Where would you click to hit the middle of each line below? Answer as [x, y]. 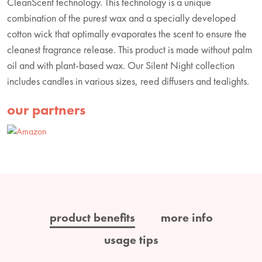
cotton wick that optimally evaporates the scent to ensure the [127, 33]
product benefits [92, 217]
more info [187, 217]
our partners [46, 109]
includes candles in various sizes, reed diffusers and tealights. [128, 81]
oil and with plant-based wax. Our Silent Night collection [121, 65]
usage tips [131, 239]
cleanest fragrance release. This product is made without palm [130, 49]
